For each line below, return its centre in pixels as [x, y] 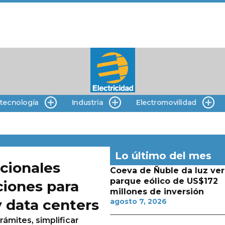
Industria [87, 102]
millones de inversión [157, 192]
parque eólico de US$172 [164, 181]
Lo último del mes [163, 156]
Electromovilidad [166, 102]
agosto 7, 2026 [138, 201]
